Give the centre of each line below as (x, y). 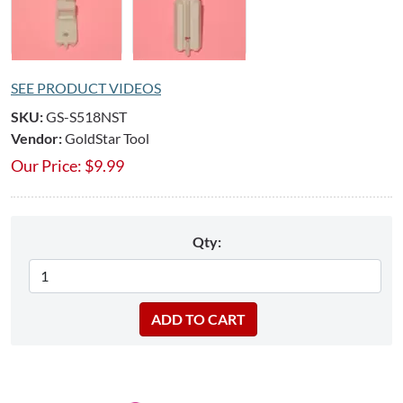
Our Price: (46, 165)
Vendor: (36, 138)
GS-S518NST (86, 116)
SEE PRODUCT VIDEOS (86, 87)
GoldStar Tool (107, 138)
